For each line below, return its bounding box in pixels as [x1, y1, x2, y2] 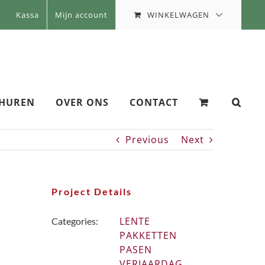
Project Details [51, 186, 132, 197]
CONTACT [130, 96, 178, 109]
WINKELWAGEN [147, 9, 209, 20]
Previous [125, 133, 169, 146]
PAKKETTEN [119, 229, 177, 242]
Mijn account [55, 9, 108, 20]
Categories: [51, 215, 99, 227]
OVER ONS [56, 96, 109, 109]
